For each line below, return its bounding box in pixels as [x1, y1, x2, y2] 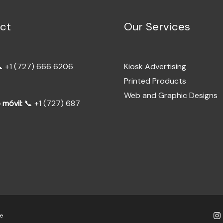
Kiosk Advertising [124, 61, 186, 72]
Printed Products [124, 76, 186, 87]
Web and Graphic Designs [124, 90, 218, 101]
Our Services [124, 19, 190, 34]
